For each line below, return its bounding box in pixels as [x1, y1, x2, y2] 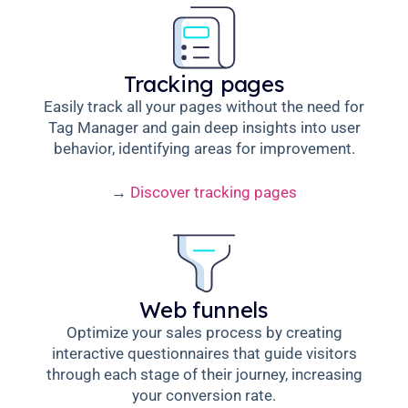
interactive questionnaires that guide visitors [51, 344, 357, 363]
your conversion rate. [132, 386, 276, 405]
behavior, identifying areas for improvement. [53, 138, 355, 158]
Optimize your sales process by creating [66, 323, 342, 342]
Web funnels [139, 296, 269, 324]
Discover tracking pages [130, 183, 297, 202]
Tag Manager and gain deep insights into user [47, 117, 361, 137]
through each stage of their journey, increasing [46, 365, 362, 384]
